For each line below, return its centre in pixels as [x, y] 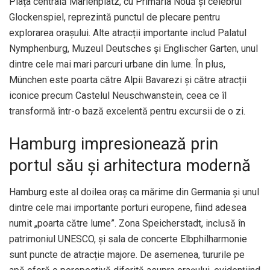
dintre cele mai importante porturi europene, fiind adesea [128, 208]
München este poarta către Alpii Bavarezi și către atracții [128, 80]
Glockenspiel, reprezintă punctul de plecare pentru [115, 17]
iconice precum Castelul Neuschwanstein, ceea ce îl [118, 95]
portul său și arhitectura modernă [130, 165]
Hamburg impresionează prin [114, 144]
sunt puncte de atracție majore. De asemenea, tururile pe [127, 255]
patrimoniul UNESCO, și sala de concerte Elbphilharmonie [128, 239]
